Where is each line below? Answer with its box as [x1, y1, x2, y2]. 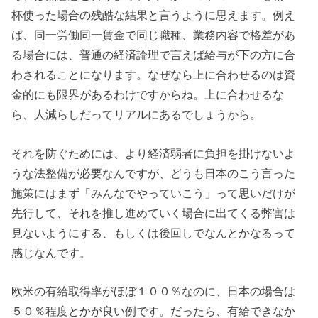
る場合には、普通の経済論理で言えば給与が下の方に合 [11, 48, 296, 62]
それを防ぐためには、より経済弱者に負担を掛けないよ [11, 146, 296, 160]
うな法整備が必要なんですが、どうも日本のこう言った [11, 166, 296, 180]
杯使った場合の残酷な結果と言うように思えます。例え [11, 9, 296, 22]
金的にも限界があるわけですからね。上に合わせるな [11, 88, 285, 102]
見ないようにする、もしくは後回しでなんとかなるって [11, 226, 296, 239]
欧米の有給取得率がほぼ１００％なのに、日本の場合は [11, 284, 296, 297]
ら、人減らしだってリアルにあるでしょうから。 [11, 108, 262, 121]
